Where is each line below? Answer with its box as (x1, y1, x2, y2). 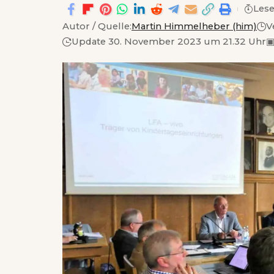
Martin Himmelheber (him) (131, 20, 257, 32)
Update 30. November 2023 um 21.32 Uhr (72, 36, 266, 48)
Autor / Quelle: (62, 20, 131, 32)
